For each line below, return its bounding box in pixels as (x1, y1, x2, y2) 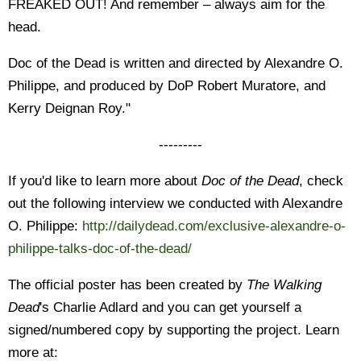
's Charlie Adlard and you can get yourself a (39, 300, 301, 315)
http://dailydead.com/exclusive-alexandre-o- (82, 218, 346, 234)
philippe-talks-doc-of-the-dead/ (8, 241, 192, 256)
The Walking (247, 277, 322, 293)
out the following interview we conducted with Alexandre (8, 196, 342, 211)
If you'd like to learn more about (8, 173, 201, 189)
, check (299, 173, 343, 189)
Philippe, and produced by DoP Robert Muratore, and (8, 78, 326, 93)
